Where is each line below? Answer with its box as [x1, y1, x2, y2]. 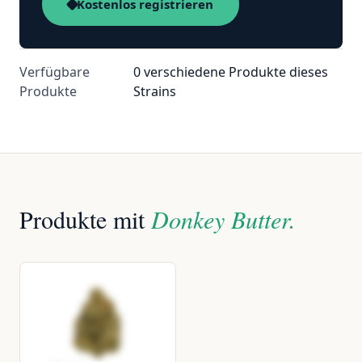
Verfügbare [19, 63, 90, 81]
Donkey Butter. [151, 203, 296, 235]
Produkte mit [19, 203, 151, 235]
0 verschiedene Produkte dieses [133, 63, 328, 81]
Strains [133, 82, 176, 100]
